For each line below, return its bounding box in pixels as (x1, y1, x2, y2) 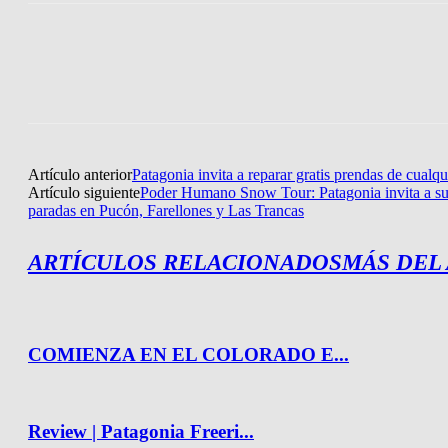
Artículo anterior (28, 165, 132, 183)
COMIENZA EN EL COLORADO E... (28, 343, 349, 365)
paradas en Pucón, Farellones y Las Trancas (28, 201, 304, 219)
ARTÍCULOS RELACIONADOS (28, 250, 342, 276)
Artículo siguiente (28, 183, 140, 201)
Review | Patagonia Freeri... (28, 421, 254, 443)
